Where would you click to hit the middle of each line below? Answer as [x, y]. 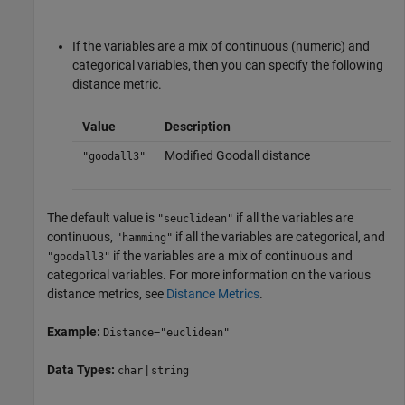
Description [197, 126]
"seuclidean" [195, 218]
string [170, 370]
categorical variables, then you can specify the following [228, 65]
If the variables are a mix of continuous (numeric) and [221, 46]
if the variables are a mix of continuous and [231, 255]
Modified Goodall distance [237, 155]
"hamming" [144, 237]
